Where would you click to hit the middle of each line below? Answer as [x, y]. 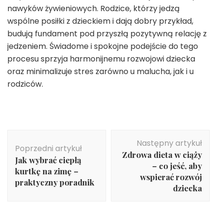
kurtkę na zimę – [47, 171]
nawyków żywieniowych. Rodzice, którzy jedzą [93, 8]
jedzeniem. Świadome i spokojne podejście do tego [103, 46]
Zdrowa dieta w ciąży [162, 154]
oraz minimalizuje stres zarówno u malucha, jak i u [101, 71]
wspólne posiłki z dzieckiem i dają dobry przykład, [100, 21]
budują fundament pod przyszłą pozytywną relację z [107, 33]
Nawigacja [40, 135]
